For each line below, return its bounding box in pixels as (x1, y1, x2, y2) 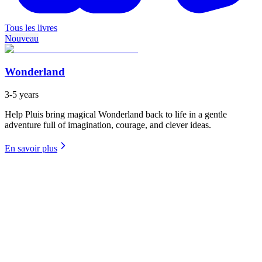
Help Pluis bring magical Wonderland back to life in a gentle (5, 109, 227, 119)
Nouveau (5, 33, 39, 44)
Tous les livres (5, 23, 57, 33)
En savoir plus (5, 143, 57, 153)
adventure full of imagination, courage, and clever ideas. (5, 119, 211, 130)
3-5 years (5, 89, 39, 99)
